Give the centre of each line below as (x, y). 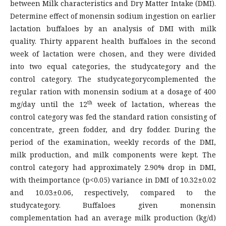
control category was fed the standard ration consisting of (113, 117)
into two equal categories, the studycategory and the (113, 66)
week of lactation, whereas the (154, 104)
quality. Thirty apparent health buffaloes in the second (113, 41)
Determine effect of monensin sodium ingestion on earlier (113, 16)
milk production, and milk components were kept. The (113, 154)
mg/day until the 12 (49, 104)
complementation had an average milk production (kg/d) (113, 217)
